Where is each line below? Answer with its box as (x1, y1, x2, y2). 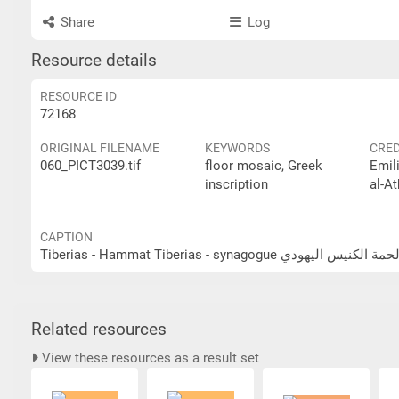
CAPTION (40, 230, 93, 244)
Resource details (31, 51, 157, 70)
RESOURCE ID (40, 89, 117, 103)
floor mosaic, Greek (205, 158, 322, 174)
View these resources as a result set (38, 350, 259, 367)
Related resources (31, 319, 167, 339)
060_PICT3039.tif (40, 158, 141, 174)
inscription (205, 176, 268, 192)
